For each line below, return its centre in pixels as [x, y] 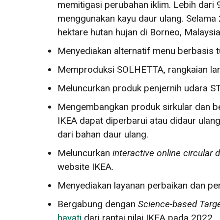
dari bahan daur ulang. [103, 134]
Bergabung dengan [98, 204]
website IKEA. [85, 166]
